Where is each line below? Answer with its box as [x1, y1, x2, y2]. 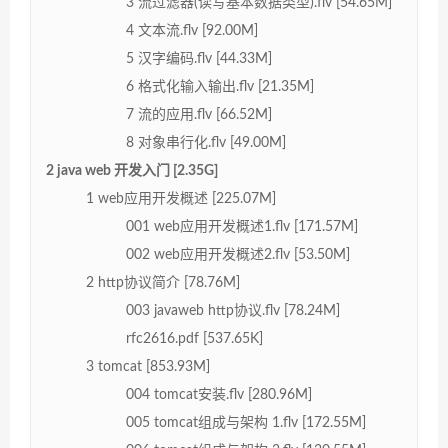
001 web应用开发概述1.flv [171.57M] [126, 219, 358, 234]
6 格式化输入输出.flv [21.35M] [126, 79, 314, 94]
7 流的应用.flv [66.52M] [126, 107, 272, 122]
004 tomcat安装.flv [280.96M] [126, 387, 312, 402]
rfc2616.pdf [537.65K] [126, 331, 263, 346]
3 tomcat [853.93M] [86, 359, 210, 374]
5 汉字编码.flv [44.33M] [126, 51, 272, 66]
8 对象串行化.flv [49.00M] [126, 135, 286, 150]
